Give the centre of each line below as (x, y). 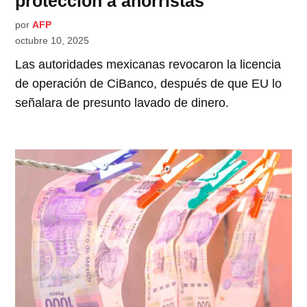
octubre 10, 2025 (52, 40)
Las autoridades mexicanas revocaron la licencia (148, 64)
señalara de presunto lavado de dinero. (122, 102)
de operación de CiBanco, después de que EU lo (149, 83)
